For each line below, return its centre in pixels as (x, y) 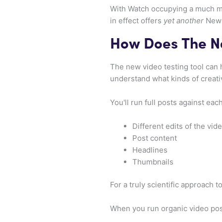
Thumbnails (153, 162)
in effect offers (137, 20)
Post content (155, 138)
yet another (184, 20)
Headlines (150, 150)
